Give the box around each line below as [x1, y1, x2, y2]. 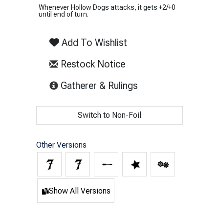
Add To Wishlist [59, 36, 127, 48]
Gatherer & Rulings [58, 79, 138, 91]
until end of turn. [39, 10, 88, 18]
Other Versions [36, 140, 87, 150]
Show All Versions [49, 186, 110, 196]
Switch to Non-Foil [78, 110, 141, 120]
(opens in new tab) [137, 79, 215, 91]
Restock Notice [58, 58, 125, 70]
